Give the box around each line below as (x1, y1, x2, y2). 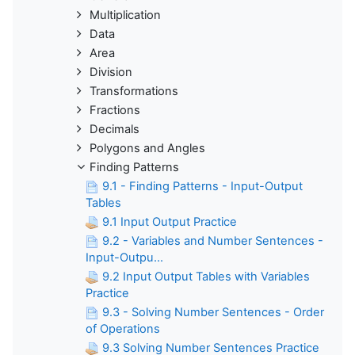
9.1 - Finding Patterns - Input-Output (102, 179, 303, 194)
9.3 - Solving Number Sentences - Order (102, 305, 324, 320)
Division (90, 65, 132, 80)
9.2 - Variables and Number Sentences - (102, 234, 323, 249)
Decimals (90, 122, 139, 137)
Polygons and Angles (90, 141, 205, 156)
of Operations (86, 322, 160, 337)
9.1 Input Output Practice (102, 215, 237, 230)
